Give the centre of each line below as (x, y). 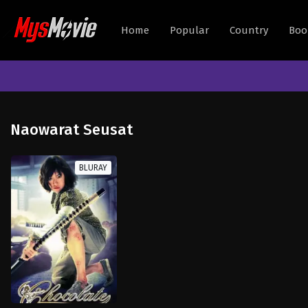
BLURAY (93, 168)
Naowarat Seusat (71, 130)
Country (249, 30)
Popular (189, 30)
